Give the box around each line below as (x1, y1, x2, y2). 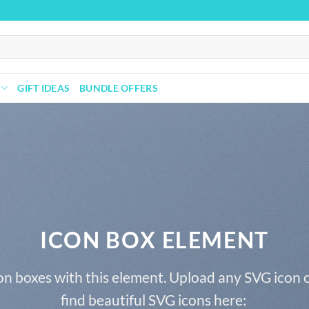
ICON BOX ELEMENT (40, 226, 269, 254)
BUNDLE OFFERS (79, 82, 158, 94)
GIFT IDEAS (17, 82, 70, 94)
